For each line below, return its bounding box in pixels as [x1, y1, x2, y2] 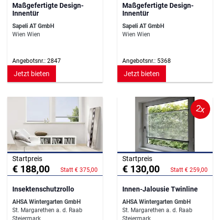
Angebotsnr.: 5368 [122, 57, 171, 65]
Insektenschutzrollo [12, 185, 74, 193]
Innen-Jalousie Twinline [122, 185, 198, 193]
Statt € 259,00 [170, 166, 208, 174]
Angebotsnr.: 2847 [12, 57, 61, 65]
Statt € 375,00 [60, 166, 98, 174]
